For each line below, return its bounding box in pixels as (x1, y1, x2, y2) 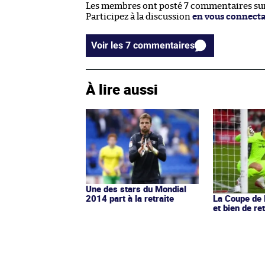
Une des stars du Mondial (86, 182, 186, 195)
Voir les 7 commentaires (133, 39, 195, 51)
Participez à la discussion (86, 12, 192, 21)
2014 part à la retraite (86, 192, 174, 204)
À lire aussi (86, 79, 158, 99)
